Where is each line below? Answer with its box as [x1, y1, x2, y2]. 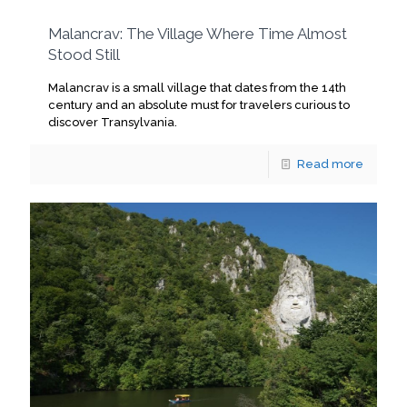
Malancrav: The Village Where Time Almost [48, 24, 347, 43]
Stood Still [48, 45, 120, 64]
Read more [297, 156, 363, 171]
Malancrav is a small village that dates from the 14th [48, 80, 346, 94]
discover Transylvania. [48, 114, 177, 129]
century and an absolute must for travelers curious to [48, 97, 350, 112]
